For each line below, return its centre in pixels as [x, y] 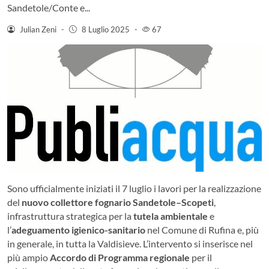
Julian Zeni [38, 29]
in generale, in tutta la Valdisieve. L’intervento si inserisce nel [130, 243]
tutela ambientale [171, 216]
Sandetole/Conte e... [49, 7]
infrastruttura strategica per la [70, 216]
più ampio [29, 257]
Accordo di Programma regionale [120, 257]
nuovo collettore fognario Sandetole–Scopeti [118, 202]
